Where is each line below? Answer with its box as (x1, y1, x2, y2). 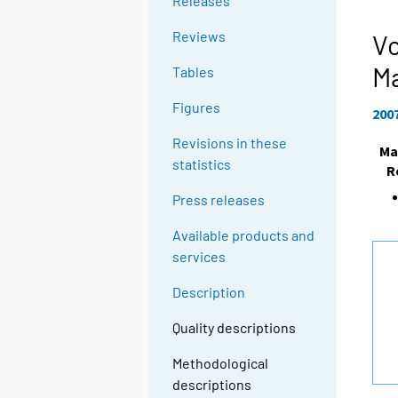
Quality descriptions (172, 319, 297, 337)
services (172, 248, 227, 266)
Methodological (172, 354, 269, 372)
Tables (172, 63, 215, 81)
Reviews (172, 28, 227, 45)
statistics (172, 155, 232, 173)
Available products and (172, 227, 315, 244)
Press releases (172, 191, 266, 209)
